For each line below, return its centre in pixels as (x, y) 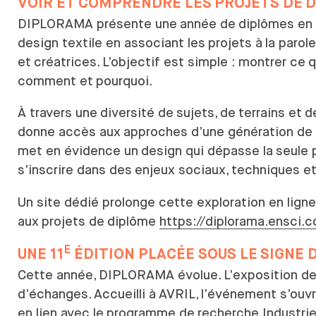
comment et (55, 80)
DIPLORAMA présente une (97, 23)
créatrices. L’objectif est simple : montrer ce (170, 61)
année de (208, 23)
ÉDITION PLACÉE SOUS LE (164, 254)
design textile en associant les (111, 42)
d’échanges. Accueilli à (87, 293)
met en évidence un (78, 151)
